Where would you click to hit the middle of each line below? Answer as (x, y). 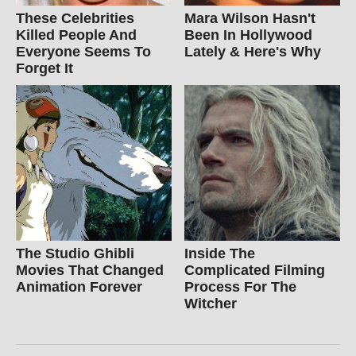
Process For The (241, 286)
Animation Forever (79, 286)
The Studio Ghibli (75, 253)
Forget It (44, 68)
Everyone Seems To (83, 51)
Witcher (211, 303)
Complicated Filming (255, 270)
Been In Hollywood (249, 35)
